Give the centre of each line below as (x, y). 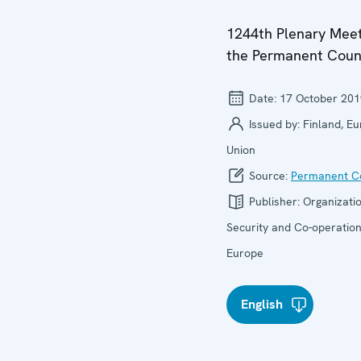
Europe (245, 253)
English (262, 304)
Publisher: (274, 201)
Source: (268, 176)
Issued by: (274, 124)
